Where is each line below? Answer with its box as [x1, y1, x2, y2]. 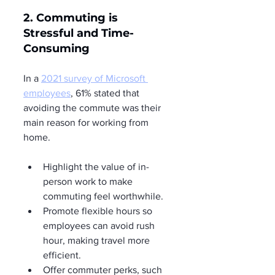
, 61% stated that [71, 87, 142, 98]
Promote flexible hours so [43, 205, 155, 216]
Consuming [23, 41, 90, 55]
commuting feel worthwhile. [43, 190, 163, 201]
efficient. [43, 249, 81, 260]
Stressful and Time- [23, 26, 134, 40]
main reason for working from [23, 117, 151, 128]
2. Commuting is [23, 10, 121, 25]
